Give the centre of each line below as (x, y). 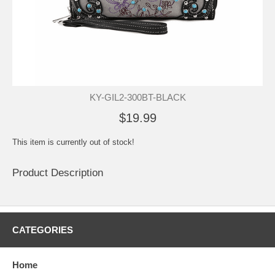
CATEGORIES (43, 230)
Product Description (58, 172)
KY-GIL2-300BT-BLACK (137, 97)
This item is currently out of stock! (73, 142)
